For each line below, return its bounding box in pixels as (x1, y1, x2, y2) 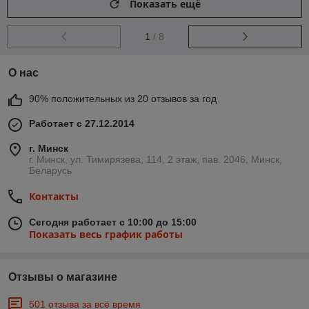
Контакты (29, 189, 79, 203)
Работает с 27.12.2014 (29, 117, 134, 129)
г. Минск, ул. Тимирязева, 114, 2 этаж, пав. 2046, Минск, (29, 153, 282, 165)
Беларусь (29, 164, 72, 176)
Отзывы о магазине (8, 270, 117, 283)
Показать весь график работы (29, 227, 183, 241)
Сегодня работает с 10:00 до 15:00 (29, 216, 197, 228)
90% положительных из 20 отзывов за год (29, 92, 217, 104)
